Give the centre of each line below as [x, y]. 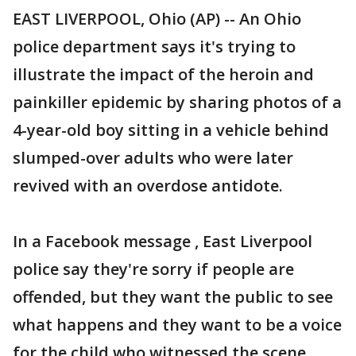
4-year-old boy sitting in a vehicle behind [171, 130]
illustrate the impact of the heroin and [163, 74]
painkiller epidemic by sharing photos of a [177, 102]
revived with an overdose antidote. [148, 186]
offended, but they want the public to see [173, 297]
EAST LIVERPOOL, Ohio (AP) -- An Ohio [157, 19]
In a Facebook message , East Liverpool [163, 241]
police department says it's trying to [154, 46]
